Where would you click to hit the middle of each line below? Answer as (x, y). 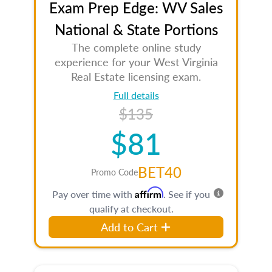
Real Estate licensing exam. (136, 76)
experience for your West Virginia (136, 62)
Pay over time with (93, 194)
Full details (136, 95)
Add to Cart (130, 227)
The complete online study (136, 47)
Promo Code (114, 172)
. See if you (187, 194)
